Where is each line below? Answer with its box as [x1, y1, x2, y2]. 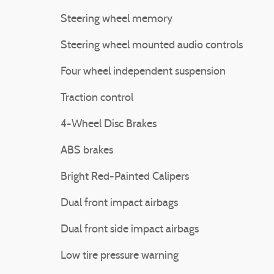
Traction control [61, 92, 133, 104]
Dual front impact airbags [61, 198, 178, 209]
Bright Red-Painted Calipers [61, 171, 189, 183]
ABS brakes [61, 145, 113, 157]
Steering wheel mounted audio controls [61, 40, 243, 51]
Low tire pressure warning [61, 250, 179, 262]
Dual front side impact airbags [61, 224, 199, 235]
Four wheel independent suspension [61, 66, 226, 78]
